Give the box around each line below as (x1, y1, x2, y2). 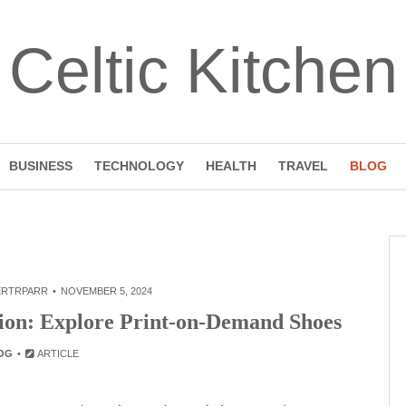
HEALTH (205, 159, 256, 173)
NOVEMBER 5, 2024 (61, 285, 152, 296)
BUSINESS (8, 159, 72, 173)
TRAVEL (277, 159, 328, 173)
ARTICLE (35, 348, 80, 359)
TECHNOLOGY (93, 159, 184, 173)
